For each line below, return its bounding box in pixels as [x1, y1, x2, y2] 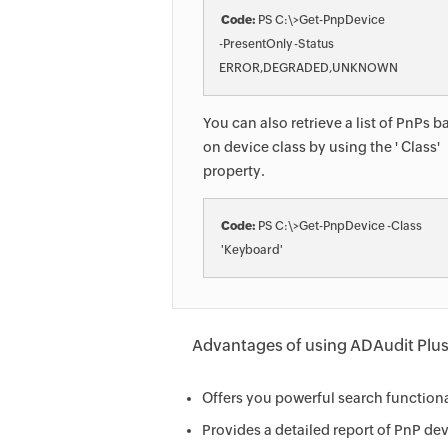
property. [203, 163, 265, 179]
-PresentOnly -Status [219, 37, 334, 51]
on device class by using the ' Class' [203, 139, 440, 155]
